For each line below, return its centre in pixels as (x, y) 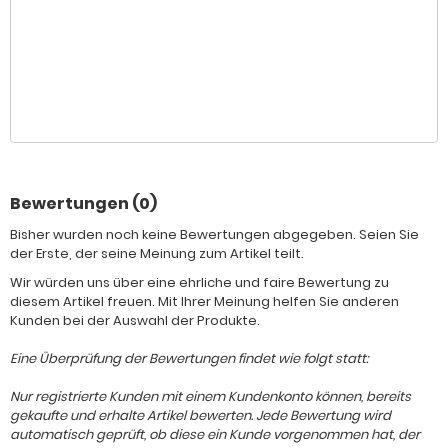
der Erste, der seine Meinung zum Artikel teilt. (157, 253)
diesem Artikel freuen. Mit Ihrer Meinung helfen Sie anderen (204, 301)
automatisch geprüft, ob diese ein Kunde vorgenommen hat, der (215, 434)
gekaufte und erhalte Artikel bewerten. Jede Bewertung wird (200, 415)
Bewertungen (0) (83, 203)
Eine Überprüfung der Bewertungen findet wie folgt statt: (189, 358)
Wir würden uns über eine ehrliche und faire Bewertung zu (199, 282)
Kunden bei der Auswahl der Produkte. (135, 320)
